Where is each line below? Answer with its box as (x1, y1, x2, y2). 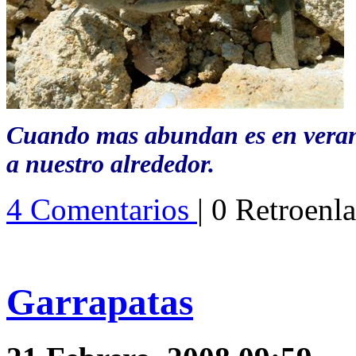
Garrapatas (6, 281, 193, 323)
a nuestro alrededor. (6, 150, 215, 179)
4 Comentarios (6, 192, 197, 227)
